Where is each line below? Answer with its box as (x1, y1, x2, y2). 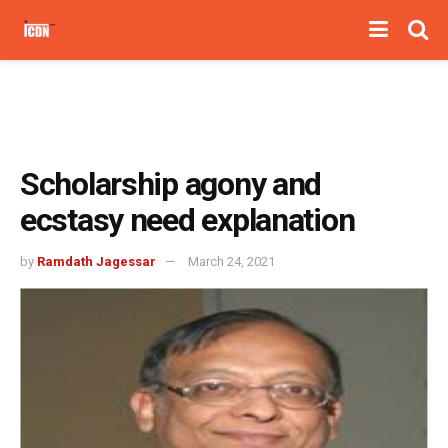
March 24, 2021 (188, 253, 275, 269)
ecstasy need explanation (20, 201, 355, 239)
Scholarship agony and (20, 165, 322, 203)
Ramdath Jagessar (37, 253, 156, 269)
